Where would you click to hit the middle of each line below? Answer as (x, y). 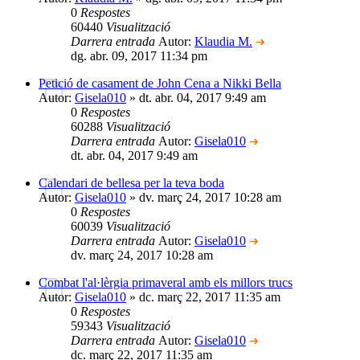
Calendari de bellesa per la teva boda (131, 182)
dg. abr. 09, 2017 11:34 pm (139, 55)
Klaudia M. (223, 41)
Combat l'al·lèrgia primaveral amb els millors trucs (166, 282)
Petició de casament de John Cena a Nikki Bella (160, 83)
